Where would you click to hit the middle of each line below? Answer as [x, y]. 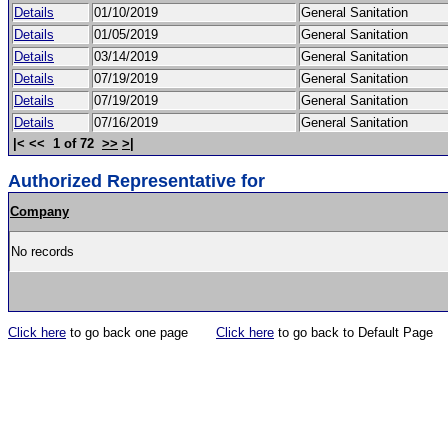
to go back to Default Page [353, 332]
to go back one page [141, 332]
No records [44, 251]
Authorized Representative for [136, 181]
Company [39, 211]
